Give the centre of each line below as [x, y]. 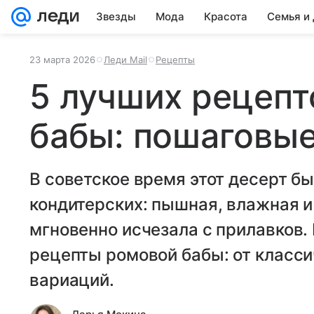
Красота [226, 16]
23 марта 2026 [62, 60]
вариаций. [72, 280]
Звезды [116, 16]
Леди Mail [125, 60]
